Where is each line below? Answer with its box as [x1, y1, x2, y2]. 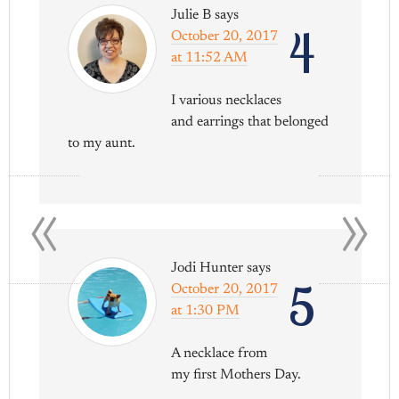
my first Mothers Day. [171, 368, 302, 383]
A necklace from [171, 346, 268, 362]
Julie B [171, 8, 212, 23]
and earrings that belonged [171, 115, 330, 130]
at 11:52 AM [171, 51, 248, 66]
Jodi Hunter [171, 261, 244, 276]
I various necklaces [171, 94, 282, 109]
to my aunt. [68, 136, 136, 151]
